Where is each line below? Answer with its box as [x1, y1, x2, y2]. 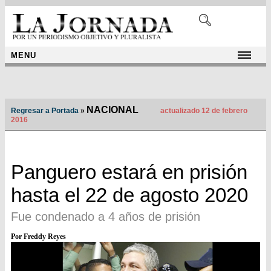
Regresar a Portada [11, 106, 79, 116]
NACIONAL [87, 105, 139, 116]
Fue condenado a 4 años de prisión [11, 210, 200, 224]
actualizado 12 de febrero [158, 106, 247, 116]
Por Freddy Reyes [11, 232, 66, 241]
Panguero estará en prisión [11, 161, 247, 184]
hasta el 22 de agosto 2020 [11, 184, 248, 207]
